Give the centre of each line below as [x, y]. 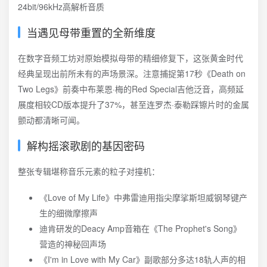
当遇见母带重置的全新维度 [91, 32]
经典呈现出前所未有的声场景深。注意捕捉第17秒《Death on [132, 73]
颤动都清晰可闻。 [51, 120]
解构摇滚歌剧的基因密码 [86, 145]
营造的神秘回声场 [73, 244]
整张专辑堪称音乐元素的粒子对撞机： [89, 171]
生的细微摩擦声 [69, 213]
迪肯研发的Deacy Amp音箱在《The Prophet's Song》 [140, 228]
